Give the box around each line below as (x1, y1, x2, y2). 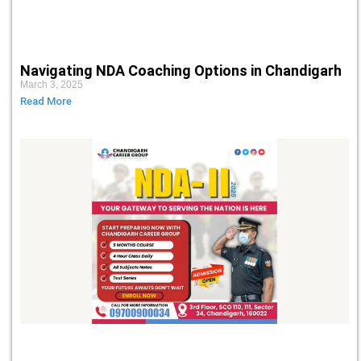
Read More (20, 95, 72, 108)
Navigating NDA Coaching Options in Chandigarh (20, 62, 342, 80)
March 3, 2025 (20, 79, 83, 91)
